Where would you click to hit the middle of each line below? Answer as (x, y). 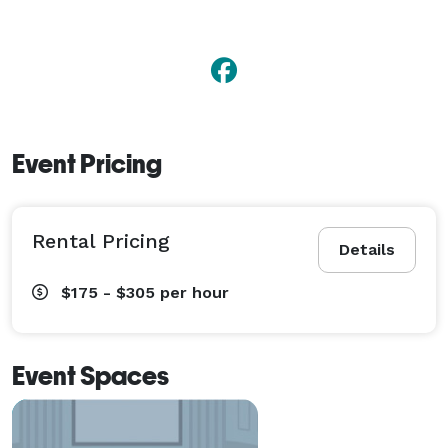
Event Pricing (87, 163)
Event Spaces (90, 375)
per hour (194, 292)
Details (367, 249)
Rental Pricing (101, 240)
